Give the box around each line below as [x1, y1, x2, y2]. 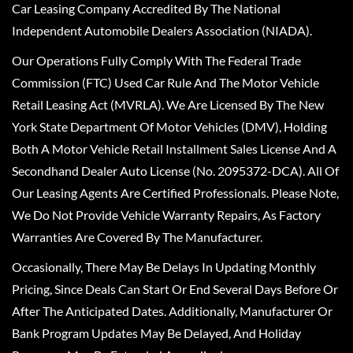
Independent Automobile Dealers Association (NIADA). [12, 22, 312, 38]
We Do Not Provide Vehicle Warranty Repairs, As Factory [12, 206, 321, 222]
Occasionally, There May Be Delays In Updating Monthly [12, 258, 316, 274]
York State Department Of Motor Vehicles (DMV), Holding [12, 118, 327, 134]
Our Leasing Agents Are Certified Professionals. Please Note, [12, 184, 339, 200]
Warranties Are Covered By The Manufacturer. [12, 229, 262, 244]
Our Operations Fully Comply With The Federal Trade [12, 52, 301, 68]
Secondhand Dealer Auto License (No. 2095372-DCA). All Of [12, 162, 339, 178]
